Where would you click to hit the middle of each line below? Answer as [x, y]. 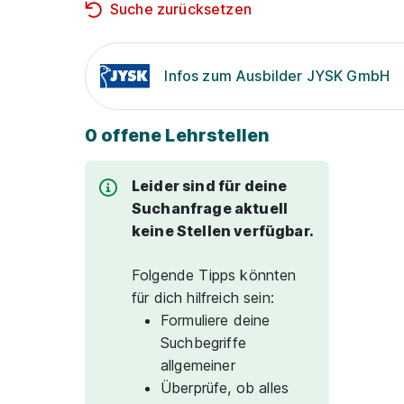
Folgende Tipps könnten [214, 275]
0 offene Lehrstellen [178, 135]
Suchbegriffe [203, 343]
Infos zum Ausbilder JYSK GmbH [277, 76]
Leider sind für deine [210, 186]
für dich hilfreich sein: [203, 298]
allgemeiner [198, 365]
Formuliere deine [216, 320]
